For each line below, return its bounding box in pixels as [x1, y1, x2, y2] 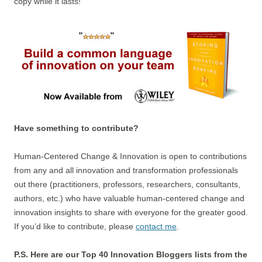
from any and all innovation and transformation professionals [14, 166, 238, 175]
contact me [136, 222, 177, 232]
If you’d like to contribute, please [14, 222, 136, 232]
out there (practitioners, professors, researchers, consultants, [14, 180, 240, 189]
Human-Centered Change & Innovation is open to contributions [14, 151, 247, 161]
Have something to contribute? [14, 123, 139, 133]
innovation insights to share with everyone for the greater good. [14, 208, 248, 218]
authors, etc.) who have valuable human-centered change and [14, 194, 244, 204]
